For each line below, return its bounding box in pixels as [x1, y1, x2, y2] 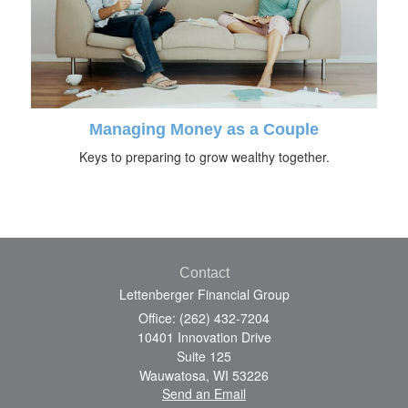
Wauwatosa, [139, 365, 209, 384]
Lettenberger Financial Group [118, 284, 290, 303]
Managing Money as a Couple [89, 119, 319, 138]
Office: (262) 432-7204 [138, 308, 270, 327]
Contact [178, 264, 229, 280]
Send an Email [162, 383, 246, 403]
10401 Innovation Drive [137, 327, 271, 346]
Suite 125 [177, 346, 231, 365]
